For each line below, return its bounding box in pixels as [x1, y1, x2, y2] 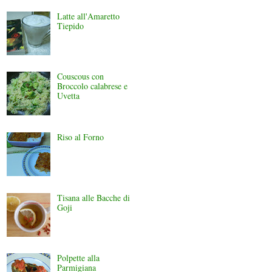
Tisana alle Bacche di [56, 191, 130, 203]
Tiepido [56, 19, 84, 32]
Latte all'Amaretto [56, 10, 120, 22]
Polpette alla [56, 252, 100, 264]
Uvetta [56, 90, 80, 102]
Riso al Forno [56, 131, 104, 143]
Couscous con [56, 70, 104, 83]
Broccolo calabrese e [56, 80, 127, 92]
